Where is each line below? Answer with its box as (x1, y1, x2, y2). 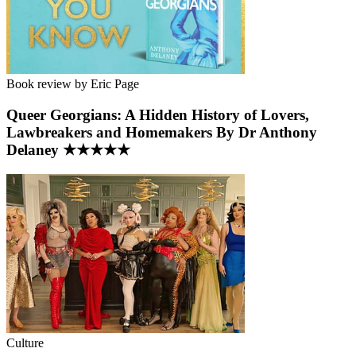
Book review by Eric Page (6, 77, 139, 91)
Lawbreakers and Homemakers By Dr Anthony (6, 123, 317, 141)
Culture (6, 335, 44, 350)
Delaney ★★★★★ (6, 141, 130, 158)
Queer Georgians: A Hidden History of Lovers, (6, 106, 309, 123)
